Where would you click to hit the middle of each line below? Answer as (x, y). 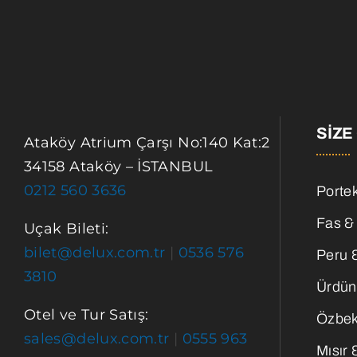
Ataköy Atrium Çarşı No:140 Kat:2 (147, 142)
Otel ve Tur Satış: (86, 314)
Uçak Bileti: (67, 228)
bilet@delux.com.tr (95, 252)
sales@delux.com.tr (97, 338)
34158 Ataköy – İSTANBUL (119, 166)
